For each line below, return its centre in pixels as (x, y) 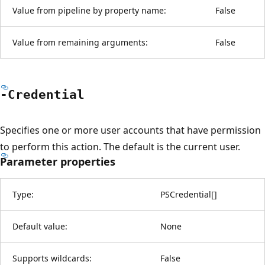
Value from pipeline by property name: (89, 10)
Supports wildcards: (52, 258)
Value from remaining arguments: (80, 42)
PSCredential (186, 194)
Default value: (40, 226)
